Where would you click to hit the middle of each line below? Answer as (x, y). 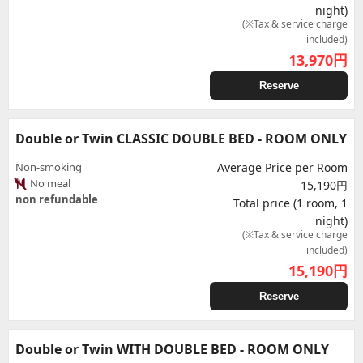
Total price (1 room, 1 (290, 203)
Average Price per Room (282, 167)
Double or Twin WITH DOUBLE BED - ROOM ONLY (172, 349)
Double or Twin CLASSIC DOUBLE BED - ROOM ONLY (181, 139)
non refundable (57, 199)
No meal (49, 183)
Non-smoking (49, 167)
